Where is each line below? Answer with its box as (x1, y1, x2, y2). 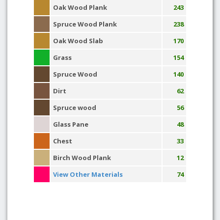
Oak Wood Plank (53, 3, 107, 12)
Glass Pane (53, 120, 88, 129)
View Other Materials (53, 170, 123, 179)
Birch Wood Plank (53, 153, 111, 162)
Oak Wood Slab (53, 36, 103, 45)
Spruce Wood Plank (53, 20, 117, 28)
